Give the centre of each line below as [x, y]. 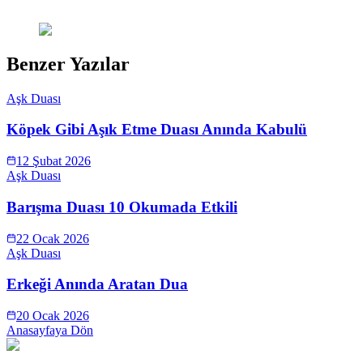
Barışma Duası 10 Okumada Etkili [122, 207]
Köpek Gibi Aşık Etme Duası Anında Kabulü [157, 130]
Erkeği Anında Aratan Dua [97, 284]
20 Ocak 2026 [53, 316]
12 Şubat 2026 [53, 161]
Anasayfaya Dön [50, 330]
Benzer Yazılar [68, 64]
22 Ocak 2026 [53, 238]
